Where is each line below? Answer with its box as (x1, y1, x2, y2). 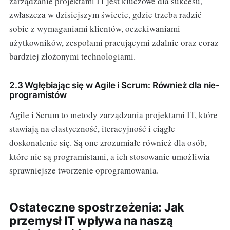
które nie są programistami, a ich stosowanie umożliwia (9, 150, 210, 162)
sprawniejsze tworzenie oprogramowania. (9, 164, 159, 176)
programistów (9, 89, 67, 100)
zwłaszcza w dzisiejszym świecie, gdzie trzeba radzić (9, 8, 202, 21)
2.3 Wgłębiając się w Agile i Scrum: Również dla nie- (9, 80, 220, 90)
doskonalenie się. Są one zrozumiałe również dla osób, (9, 136, 207, 148)
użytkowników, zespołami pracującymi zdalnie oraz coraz (9, 36, 219, 48)
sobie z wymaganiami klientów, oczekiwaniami (9, 22, 180, 34)
